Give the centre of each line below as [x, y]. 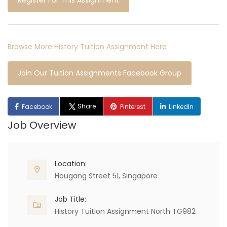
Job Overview [42, 125]
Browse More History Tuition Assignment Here [87, 47]
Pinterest [133, 107]
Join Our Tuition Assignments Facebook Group [100, 73]
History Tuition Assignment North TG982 [125, 211]
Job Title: [70, 199]
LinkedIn [181, 107]
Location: [71, 164]
